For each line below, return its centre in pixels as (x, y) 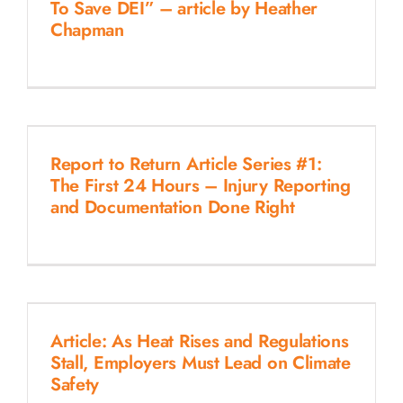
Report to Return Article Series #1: (186, 164)
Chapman (87, 30)
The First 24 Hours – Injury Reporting (200, 185)
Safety (75, 384)
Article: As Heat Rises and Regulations (199, 341)
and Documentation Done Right (172, 207)
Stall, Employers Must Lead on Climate (200, 363)
